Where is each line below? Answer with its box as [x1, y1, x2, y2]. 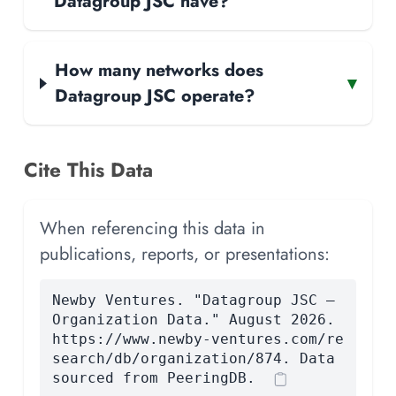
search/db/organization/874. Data [51, 350, 335, 368]
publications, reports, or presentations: [40, 241, 330, 267]
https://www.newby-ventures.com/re [51, 331, 344, 348]
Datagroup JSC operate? [55, 83, 255, 109]
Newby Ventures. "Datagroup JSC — [51, 292, 335, 309]
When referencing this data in [40, 216, 265, 241]
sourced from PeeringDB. [51, 369, 255, 387]
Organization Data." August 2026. [51, 311, 335, 329]
